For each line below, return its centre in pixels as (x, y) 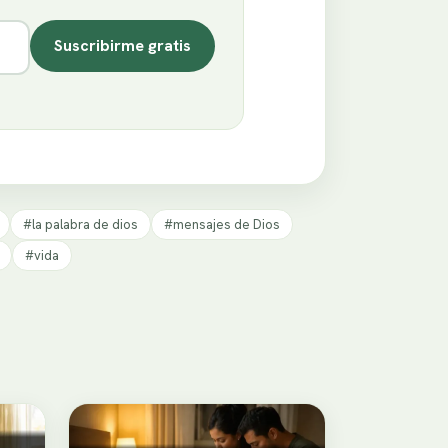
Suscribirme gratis (123, 46)
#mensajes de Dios (222, 224)
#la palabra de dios (80, 224)
